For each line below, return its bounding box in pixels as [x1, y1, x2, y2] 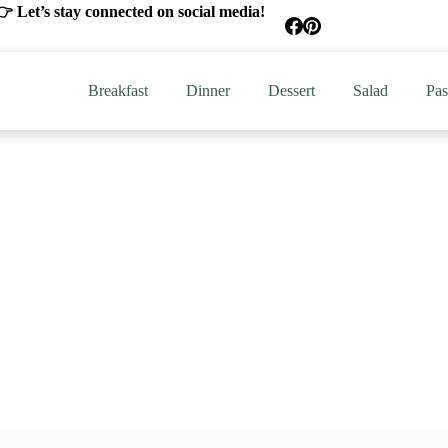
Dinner [185, 81, 230, 99]
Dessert [267, 81, 315, 99]
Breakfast [87, 81, 148, 99]
